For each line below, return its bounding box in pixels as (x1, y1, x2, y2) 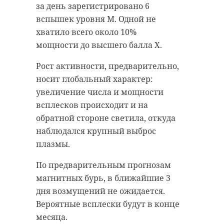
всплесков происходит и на (36, 99, 148, 110)
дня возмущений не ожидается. (36, 185, 165, 196)
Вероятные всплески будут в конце (36, 198, 179, 209)
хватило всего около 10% (36, 26, 136, 37)
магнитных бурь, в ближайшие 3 (36, 172, 170, 183)
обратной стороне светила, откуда (36, 112, 175, 123)
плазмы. (36, 138, 70, 149)
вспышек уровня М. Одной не (36, 13, 156, 24)
